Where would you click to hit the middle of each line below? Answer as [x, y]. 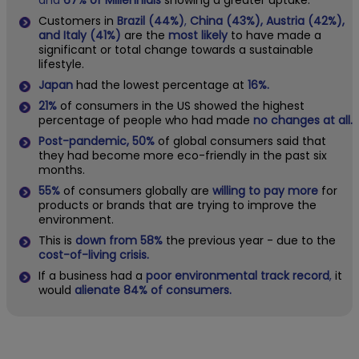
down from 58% [119, 241]
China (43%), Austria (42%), [267, 21]
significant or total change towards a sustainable [176, 50]
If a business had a [92, 276]
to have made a [274, 36]
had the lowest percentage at [160, 85]
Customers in [78, 21]
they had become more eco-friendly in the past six [183, 156]
